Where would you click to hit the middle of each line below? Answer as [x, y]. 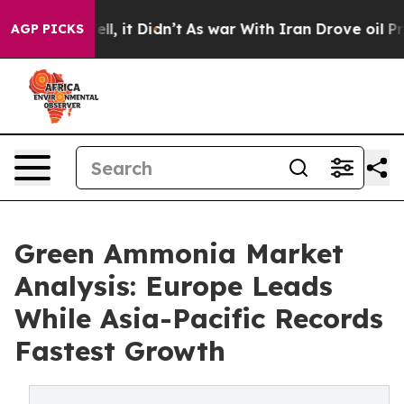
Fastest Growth [120, 351]
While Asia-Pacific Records [199, 318]
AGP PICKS [47, 29]
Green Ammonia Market [179, 253]
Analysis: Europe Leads [174, 286]
